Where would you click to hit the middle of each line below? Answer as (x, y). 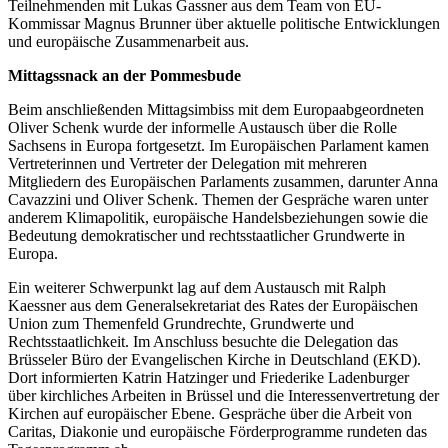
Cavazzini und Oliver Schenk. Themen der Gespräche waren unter (218, 200)
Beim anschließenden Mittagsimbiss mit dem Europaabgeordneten (216, 110)
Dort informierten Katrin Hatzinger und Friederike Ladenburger (208, 378)
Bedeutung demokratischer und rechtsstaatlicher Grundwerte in (206, 236)
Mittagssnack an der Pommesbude (124, 76)
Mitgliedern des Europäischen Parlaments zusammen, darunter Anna (223, 182)
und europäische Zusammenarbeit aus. (128, 42)
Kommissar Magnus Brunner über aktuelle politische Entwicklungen (224, 24)
